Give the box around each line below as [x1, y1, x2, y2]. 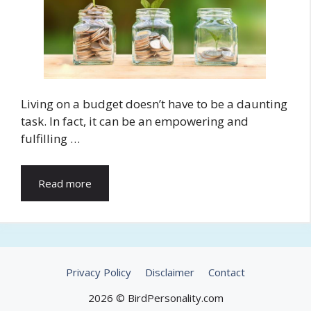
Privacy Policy [66, 264, 131, 279]
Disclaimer [145, 264, 194, 279]
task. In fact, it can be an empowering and [21, 113, 249, 130]
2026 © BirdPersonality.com [87, 290, 224, 305]
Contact [208, 264, 245, 279]
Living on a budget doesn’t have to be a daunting [21, 96, 287, 112]
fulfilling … [21, 131, 80, 147]
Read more [38, 176, 92, 190]
